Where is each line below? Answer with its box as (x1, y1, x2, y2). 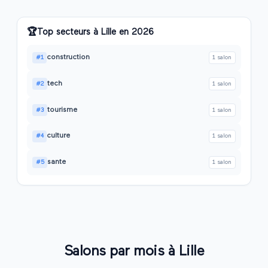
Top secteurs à (37, 27, 101, 36)
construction (47, 53, 90, 61)
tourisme (47, 106, 78, 114)
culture (47, 132, 71, 140)
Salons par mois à (63, 244, 179, 259)
